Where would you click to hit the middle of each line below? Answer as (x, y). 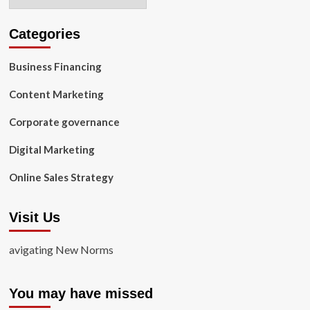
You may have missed (81, 293)
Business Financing (55, 66)
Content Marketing (56, 94)
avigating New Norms (61, 249)
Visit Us (34, 217)
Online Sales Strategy (61, 177)
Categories (44, 34)
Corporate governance (64, 122)
